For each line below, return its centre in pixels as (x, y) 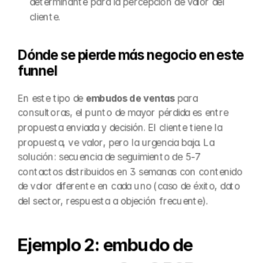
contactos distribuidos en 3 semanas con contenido (130, 171)
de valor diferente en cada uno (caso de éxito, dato (129, 186)
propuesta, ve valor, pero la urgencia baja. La (116, 142)
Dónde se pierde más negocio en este (131, 55)
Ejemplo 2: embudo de (105, 244)
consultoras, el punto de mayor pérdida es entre (123, 113)
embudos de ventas (130, 98)
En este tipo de (52, 98)
